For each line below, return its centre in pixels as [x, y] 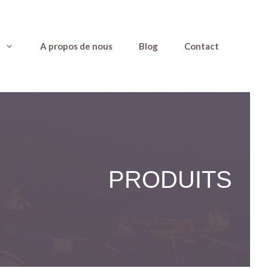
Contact [202, 46]
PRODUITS [170, 179]
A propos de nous [76, 46]
